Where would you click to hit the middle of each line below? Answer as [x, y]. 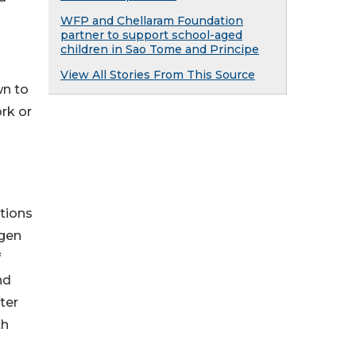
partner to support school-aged [151, 35]
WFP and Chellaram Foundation [152, 21]
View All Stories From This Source [158, 75]
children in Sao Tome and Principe [160, 49]
